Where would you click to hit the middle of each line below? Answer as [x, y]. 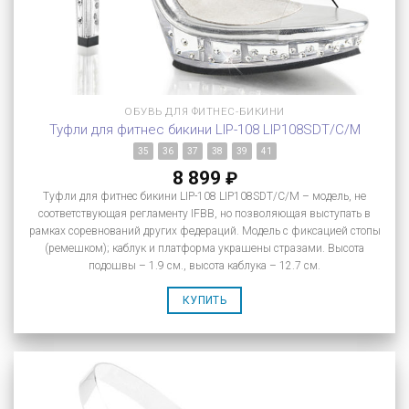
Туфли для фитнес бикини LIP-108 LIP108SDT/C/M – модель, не [204, 196]
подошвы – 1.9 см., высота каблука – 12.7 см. [204, 265]
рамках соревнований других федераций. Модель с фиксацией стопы [204, 231]
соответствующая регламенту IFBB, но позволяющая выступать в [204, 213]
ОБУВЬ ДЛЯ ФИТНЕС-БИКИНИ [204, 111]
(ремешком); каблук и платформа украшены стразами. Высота [204, 248]
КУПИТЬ [204, 301]
